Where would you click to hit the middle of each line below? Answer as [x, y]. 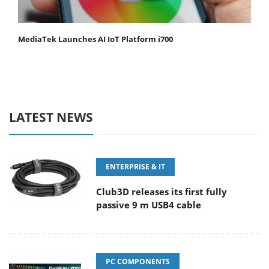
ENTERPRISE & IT [135, 167]
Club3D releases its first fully [162, 192]
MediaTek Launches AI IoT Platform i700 [95, 39]
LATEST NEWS [51, 117]
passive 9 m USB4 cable [149, 205]
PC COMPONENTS [138, 262]
